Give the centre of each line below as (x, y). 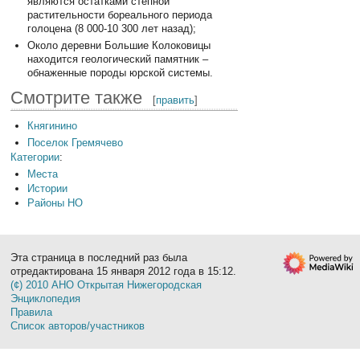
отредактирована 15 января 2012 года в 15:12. (124, 272)
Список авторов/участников (78, 326)
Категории (35, 157)
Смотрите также (77, 97)
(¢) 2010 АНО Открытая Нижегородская (106, 285)
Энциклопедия (46, 299)
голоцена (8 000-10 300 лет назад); (111, 28)
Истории (47, 188)
